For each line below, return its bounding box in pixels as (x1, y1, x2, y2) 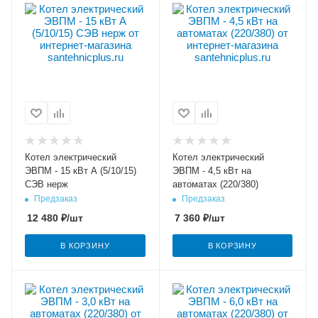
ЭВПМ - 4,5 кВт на (172, 165, 251, 176)
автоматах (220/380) (172, 179, 258, 190)
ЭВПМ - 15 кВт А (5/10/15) (25, 165, 136, 176)
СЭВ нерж (25, 179, 68, 190)
